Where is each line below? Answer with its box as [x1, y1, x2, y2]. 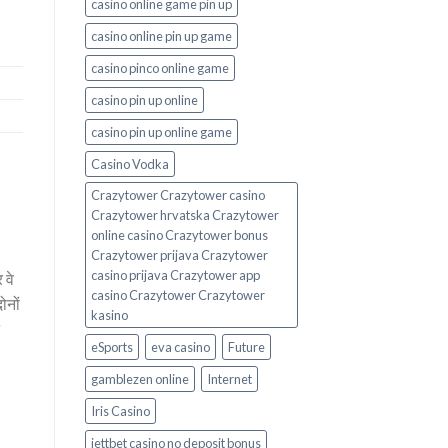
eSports [90, 339, 133, 356]
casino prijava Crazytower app [90, 267, 260, 284]
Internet [206, 371, 252, 388]
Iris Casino [90, 403, 150, 420]
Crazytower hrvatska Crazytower [90, 207, 279, 224]
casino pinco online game [90, 60, 229, 77]
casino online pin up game [90, 28, 232, 45]
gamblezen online [90, 371, 189, 388]
